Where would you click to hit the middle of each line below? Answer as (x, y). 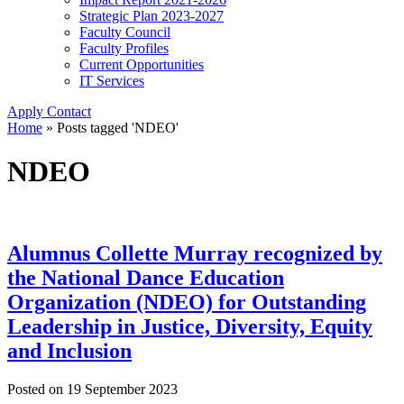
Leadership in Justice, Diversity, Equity (190, 327)
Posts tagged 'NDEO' (118, 127)
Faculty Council (125, 32)
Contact (69, 111)
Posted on (37, 390)
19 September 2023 (122, 390)
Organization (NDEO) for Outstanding (187, 303)
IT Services (112, 80)
